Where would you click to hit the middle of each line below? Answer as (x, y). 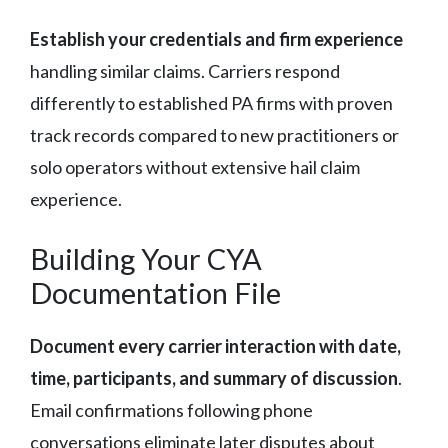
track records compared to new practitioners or (214, 134)
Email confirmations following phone (171, 409)
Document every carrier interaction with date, (215, 345)
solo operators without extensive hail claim (195, 166)
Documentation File (155, 292)
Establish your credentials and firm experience (216, 38)
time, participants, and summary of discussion (214, 377)
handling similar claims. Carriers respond (185, 70)
